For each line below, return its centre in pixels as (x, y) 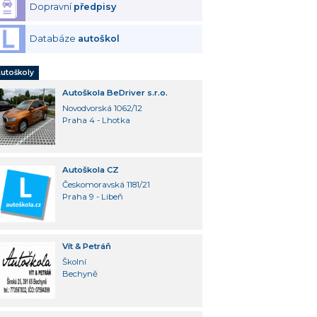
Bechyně (80, 274)
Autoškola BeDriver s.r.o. (115, 92)
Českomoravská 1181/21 (106, 185)
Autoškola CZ (90, 169)
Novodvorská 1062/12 (102, 108)
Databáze (54, 39)
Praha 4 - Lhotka (96, 120)
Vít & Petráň (86, 247)
